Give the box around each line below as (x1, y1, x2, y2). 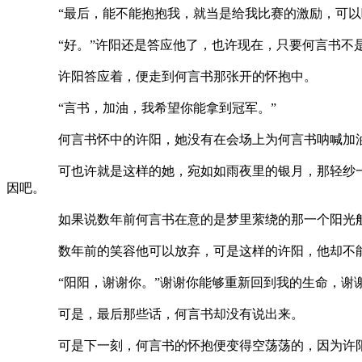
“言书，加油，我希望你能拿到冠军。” (6, 101, 276, 116)
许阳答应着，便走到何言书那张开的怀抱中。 (6, 69, 317, 84)
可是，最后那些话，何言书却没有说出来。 (6, 307, 304, 322)
